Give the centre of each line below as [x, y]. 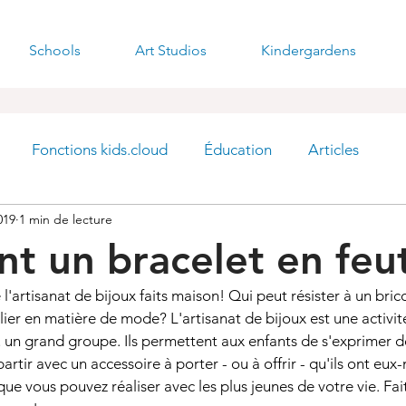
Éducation [238, 149]
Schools [55, 50]
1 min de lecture [66, 219]
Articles [333, 149]
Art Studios [171, 50]
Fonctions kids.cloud [100, 149]
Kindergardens [309, 50]
